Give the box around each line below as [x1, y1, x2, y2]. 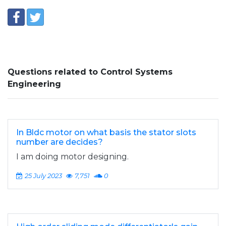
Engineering [8, 79, 61, 89]
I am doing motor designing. [16, 152, 129, 161]
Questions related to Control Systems [8, 67, 173, 77]
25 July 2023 [25, 172, 62, 180]
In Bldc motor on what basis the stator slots [16, 128, 196, 137]
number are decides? [16, 137, 103, 147]
